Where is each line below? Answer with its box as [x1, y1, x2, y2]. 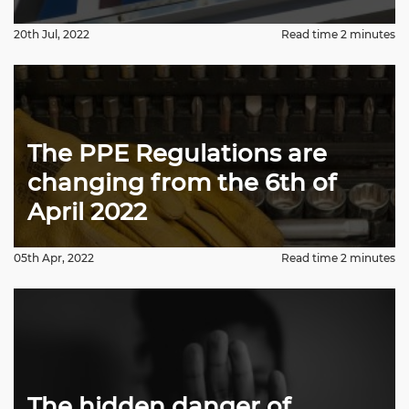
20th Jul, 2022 [14, 27, 89, 41]
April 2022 [27, 197, 147, 226]
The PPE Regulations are [27, 139, 327, 168]
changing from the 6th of [27, 168, 336, 197]
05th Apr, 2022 [14, 251, 94, 265]
